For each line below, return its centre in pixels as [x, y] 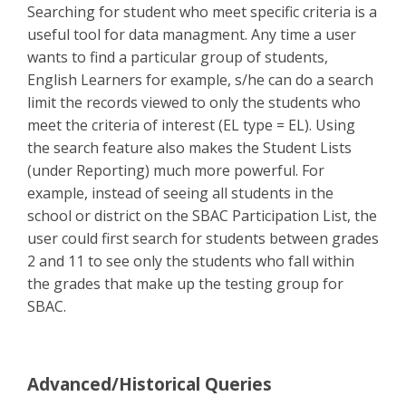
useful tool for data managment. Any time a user [192, 34]
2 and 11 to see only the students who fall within [191, 261]
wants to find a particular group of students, [178, 57]
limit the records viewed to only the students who [194, 102]
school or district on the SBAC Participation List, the [202, 215]
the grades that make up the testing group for [185, 283]
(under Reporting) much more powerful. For [176, 170]
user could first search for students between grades [203, 238]
